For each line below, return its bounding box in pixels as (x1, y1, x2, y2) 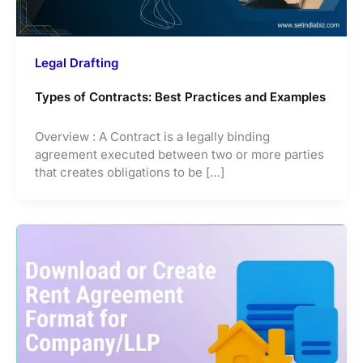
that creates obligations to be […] (34, 164, 224, 181)
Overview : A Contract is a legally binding (34, 129, 270, 145)
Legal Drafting (34, 55, 118, 71)
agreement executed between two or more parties (34, 147, 324, 163)
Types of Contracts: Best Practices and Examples (34, 89, 326, 105)
